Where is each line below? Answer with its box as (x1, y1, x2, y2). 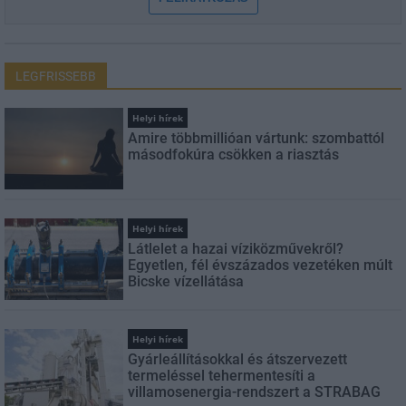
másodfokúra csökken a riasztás (128, 146, 340, 163)
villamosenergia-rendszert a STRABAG (128, 383, 382, 401)
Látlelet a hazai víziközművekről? (128, 240, 344, 257)
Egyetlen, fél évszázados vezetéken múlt (128, 256, 393, 274)
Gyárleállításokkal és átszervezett (128, 351, 348, 368)
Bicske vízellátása (128, 273, 245, 290)
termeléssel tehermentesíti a (128, 367, 316, 384)
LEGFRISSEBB (15, 69, 96, 83)
